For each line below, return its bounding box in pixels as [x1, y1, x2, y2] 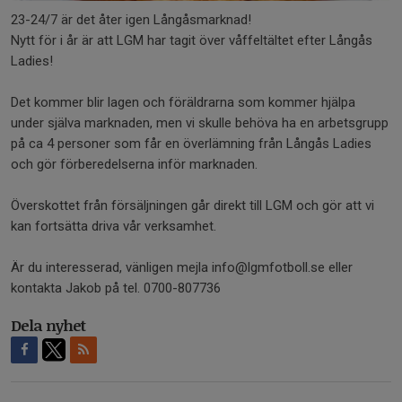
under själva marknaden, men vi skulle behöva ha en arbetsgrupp [11, 115, 389, 132]
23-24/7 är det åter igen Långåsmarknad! [11, 12, 255, 29]
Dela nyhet [11, 315, 85, 336]
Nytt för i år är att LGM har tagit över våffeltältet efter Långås [11, 32, 372, 49]
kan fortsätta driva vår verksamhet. [11, 218, 220, 235]
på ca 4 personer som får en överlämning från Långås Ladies [11, 135, 371, 153]
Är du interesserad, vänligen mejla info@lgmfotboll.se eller [11, 259, 353, 276]
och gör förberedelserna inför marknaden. [11, 156, 258, 173]
